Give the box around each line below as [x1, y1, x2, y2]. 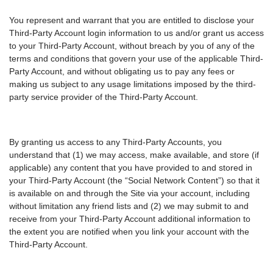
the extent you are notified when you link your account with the [9, 227, 249, 237]
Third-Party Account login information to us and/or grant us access [9, 28, 264, 38]
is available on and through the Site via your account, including [9, 188, 250, 199]
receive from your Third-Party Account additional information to [9, 214, 250, 224]
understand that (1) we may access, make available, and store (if [9, 150, 259, 160]
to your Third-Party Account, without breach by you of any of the [9, 41, 255, 51]
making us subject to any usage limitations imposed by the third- [9, 79, 256, 90]
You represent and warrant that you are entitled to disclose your [9, 15, 254, 26]
